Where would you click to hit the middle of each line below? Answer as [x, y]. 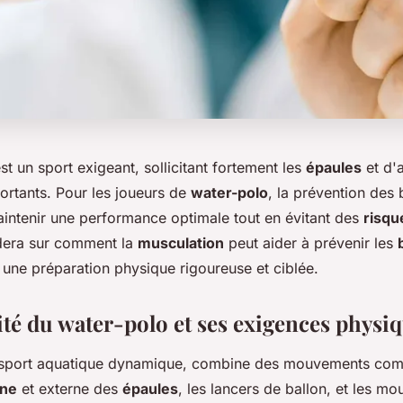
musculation [181, 242]
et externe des [70, 388]
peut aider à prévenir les [311, 242]
